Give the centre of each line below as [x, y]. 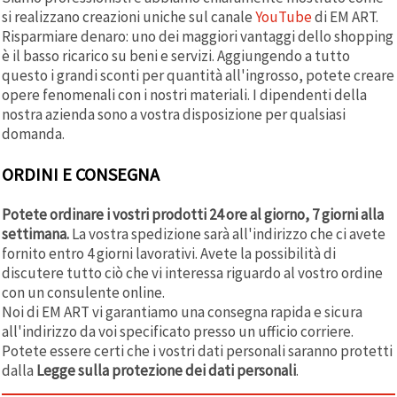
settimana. [35, 234]
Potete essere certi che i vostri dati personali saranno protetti [197, 350]
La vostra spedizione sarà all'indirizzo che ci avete [227, 234]
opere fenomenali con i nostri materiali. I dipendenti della [184, 94]
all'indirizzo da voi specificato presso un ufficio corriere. [178, 331]
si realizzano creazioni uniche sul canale [128, 16]
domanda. [33, 133]
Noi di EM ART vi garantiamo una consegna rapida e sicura [182, 311]
